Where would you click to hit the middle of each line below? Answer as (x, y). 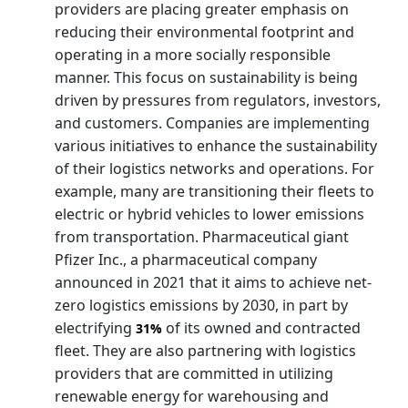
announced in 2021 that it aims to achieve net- (213, 282)
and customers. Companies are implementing (212, 122)
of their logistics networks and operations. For (214, 168)
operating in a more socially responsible (193, 54)
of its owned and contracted (261, 327)
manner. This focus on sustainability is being (206, 77)
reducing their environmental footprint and (204, 31)
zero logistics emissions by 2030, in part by (201, 305)
